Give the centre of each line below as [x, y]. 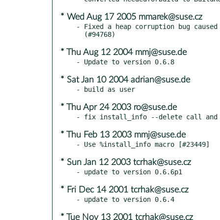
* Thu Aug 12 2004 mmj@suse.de [124, 52]
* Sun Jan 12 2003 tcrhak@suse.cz [126, 162]
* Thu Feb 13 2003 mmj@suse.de [123, 135]
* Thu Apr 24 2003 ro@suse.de [119, 107]
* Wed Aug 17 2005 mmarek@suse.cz [131, 17]
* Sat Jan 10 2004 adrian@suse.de [125, 80]
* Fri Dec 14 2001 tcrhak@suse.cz [124, 190]
